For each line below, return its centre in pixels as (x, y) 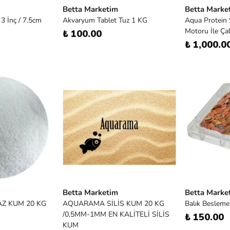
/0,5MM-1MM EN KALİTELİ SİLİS (116, 214)
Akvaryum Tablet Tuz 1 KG (105, 20)
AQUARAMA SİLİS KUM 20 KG (113, 204)
